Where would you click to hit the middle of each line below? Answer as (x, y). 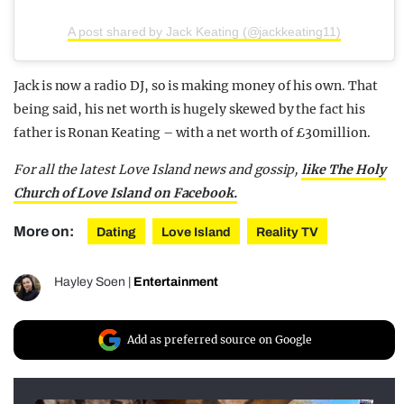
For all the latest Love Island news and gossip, (158, 169)
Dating (116, 232)
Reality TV (287, 232)
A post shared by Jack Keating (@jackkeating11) (204, 31)
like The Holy (344, 169)
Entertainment (176, 281)
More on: (45, 231)
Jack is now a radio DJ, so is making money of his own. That (196, 85)
